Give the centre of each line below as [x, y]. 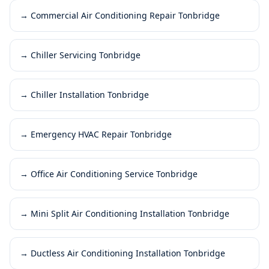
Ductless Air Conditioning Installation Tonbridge [128, 253]
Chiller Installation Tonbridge [90, 94]
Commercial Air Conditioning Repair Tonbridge [125, 15]
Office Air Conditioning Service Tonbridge [114, 174]
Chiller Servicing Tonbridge [86, 55]
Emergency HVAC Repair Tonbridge [101, 134]
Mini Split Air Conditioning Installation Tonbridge [130, 213]
